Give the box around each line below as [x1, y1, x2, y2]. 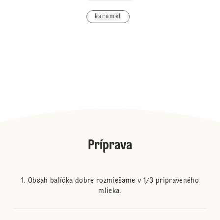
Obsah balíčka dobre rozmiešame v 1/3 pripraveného [27, 177, 199, 185]
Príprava [88, 139, 132, 153]
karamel [94, 14, 122, 20]
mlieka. [98, 188, 122, 195]
